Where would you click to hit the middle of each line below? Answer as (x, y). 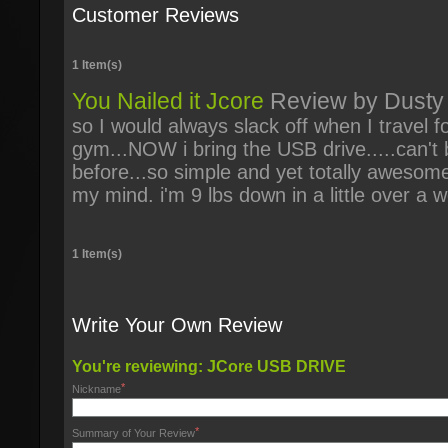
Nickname (96, 389)
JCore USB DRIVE (276, 366)
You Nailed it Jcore (168, 101)
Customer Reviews (155, 15)
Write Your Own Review (177, 325)
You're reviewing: (139, 366)
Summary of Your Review (133, 433)
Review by (324, 101)
